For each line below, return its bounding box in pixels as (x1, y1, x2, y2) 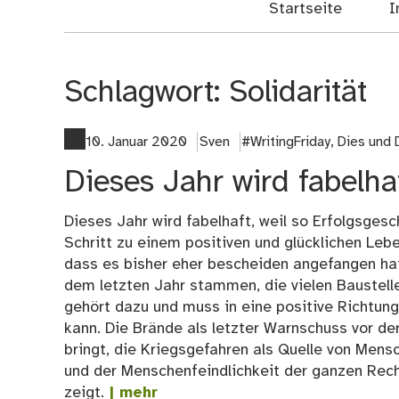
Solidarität (229, 77, 367, 110)
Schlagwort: (64, 77, 229, 110)
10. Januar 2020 (85, 134, 187, 150)
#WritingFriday (241, 134, 331, 150)
